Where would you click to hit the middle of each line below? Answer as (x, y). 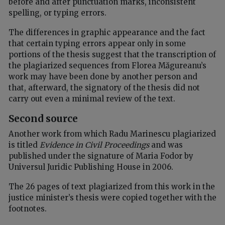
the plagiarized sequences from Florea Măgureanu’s (107, 66)
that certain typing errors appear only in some (97, 44)
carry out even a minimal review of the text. (92, 99)
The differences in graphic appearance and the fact (107, 33)
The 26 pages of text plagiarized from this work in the (112, 186)
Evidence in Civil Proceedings (94, 145)
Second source (43, 119)
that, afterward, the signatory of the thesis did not (104, 88)
